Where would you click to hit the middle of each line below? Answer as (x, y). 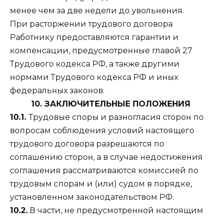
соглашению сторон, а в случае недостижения (106, 157)
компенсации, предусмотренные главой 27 (101, 50)
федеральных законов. (57, 90)
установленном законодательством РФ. (92, 197)
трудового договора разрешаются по (87, 144)
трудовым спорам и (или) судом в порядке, (101, 184)
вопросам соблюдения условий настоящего (102, 130)
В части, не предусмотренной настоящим (115, 210)
